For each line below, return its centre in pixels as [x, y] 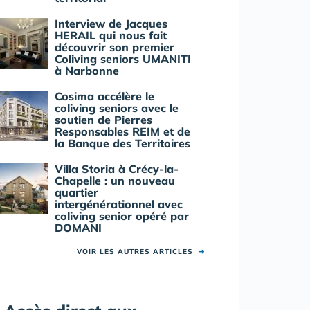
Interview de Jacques [111, 24]
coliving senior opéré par [122, 216]
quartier [76, 192]
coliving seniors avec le [117, 108]
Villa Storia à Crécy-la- [117, 169]
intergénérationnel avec [119, 204]
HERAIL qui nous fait [111, 35]
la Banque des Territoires [122, 143]
